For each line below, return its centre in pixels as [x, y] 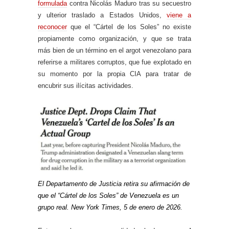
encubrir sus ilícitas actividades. [86, 86]
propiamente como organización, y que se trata [114, 39]
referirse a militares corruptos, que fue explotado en [114, 62]
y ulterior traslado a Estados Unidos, [102, 15]
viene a [179, 15]
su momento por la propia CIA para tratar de [114, 74]
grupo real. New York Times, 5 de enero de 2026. [110, 207]
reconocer [52, 27]
